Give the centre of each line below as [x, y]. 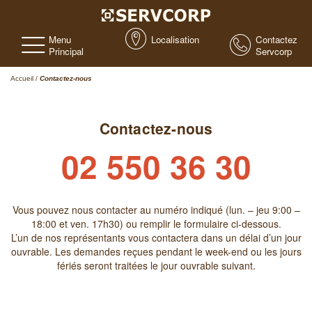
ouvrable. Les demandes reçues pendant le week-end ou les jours [156, 251]
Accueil [22, 78]
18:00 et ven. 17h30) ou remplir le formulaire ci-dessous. [156, 224]
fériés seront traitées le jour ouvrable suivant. [156, 265]
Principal [67, 52]
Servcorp [273, 52]
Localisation [175, 40]
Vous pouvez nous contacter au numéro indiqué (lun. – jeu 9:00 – [156, 210]
